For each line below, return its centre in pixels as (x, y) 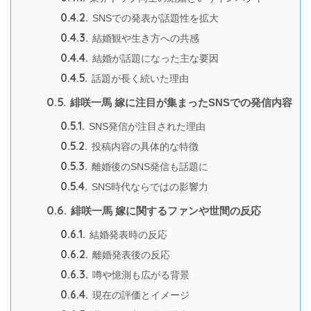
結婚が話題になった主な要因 (154, 59)
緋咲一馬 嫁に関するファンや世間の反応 (164, 211)
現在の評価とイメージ (139, 295)
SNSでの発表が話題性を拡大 (154, 18)
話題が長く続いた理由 (138, 79)
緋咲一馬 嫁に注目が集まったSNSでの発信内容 (179, 103)
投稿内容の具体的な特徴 (143, 147)
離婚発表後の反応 (129, 255)
